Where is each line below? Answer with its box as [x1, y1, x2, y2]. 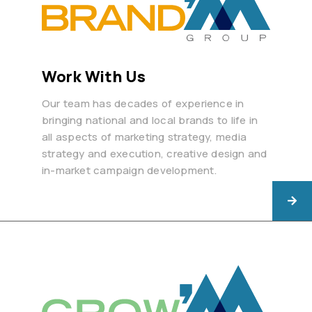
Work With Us [42, 66, 146, 88]
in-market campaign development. [42, 163, 217, 178]
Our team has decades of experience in [42, 96, 244, 111]
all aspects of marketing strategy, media [42, 130, 247, 145]
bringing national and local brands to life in [42, 113, 258, 128]
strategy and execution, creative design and [42, 146, 267, 162]
